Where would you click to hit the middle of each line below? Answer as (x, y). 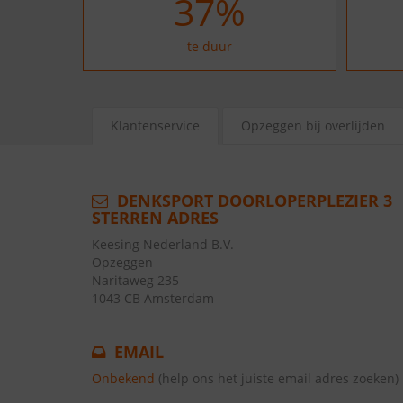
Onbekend (123, 378)
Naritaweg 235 (135, 280)
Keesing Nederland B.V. (163, 244)
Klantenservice (155, 125)
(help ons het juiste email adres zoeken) (278, 378)
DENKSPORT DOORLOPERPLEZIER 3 (252, 201)
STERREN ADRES (155, 218)
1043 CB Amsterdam (153, 298)
